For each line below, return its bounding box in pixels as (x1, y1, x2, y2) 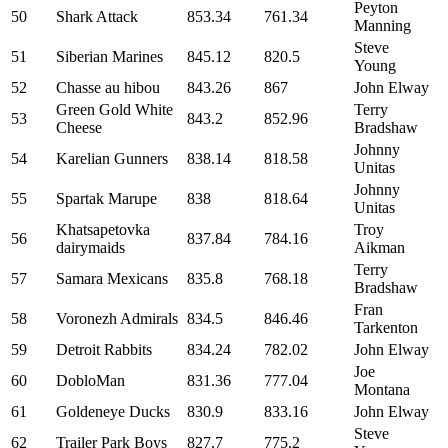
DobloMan (56, 372, 125, 389)
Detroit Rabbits (56, 341, 152, 358)
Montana (354, 381, 410, 398)
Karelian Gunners (56, 150, 168, 167)
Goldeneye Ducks (56, 403, 170, 420)
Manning (354, 17, 411, 34)
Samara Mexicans (56, 270, 168, 287)
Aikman (354, 239, 405, 256)
